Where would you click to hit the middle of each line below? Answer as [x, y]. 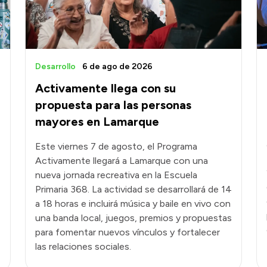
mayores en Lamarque [97, 122]
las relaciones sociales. [83, 247]
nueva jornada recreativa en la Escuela [116, 175]
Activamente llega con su [105, 89]
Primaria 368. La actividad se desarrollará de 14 [133, 190]
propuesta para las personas [113, 105]
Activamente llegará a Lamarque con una [122, 161]
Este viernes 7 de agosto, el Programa [116, 147]
